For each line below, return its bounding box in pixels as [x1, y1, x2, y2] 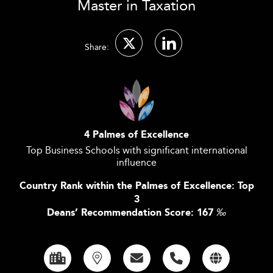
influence [116, 155, 157, 170]
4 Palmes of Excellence [84, 127, 189, 143]
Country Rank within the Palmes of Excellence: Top [19, 179, 254, 194]
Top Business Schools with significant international [26, 143, 247, 158]
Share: [85, 40, 109, 54]
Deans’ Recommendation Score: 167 [47, 205, 216, 221]
